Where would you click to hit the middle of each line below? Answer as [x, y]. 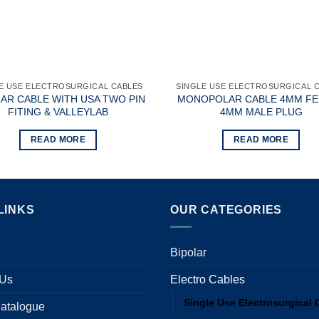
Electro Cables [208, 280]
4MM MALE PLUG [261, 112]
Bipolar [188, 253]
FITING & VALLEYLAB [58, 112]
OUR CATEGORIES [226, 209]
